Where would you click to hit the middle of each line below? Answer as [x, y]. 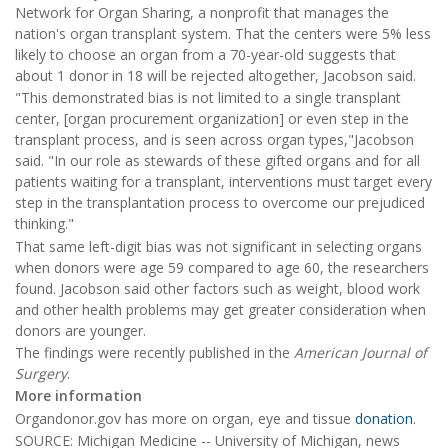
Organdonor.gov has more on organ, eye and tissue [185, 418]
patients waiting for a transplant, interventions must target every [223, 182]
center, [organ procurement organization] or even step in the [212, 119]
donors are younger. [80, 330]
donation [384, 418]
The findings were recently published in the [154, 352]
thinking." [44, 224]
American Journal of [360, 352]
